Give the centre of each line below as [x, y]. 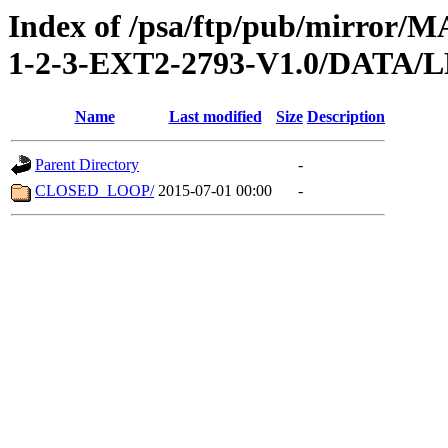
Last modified [215, 117]
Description [346, 117]
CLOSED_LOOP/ [94, 191]
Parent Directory [87, 165]
